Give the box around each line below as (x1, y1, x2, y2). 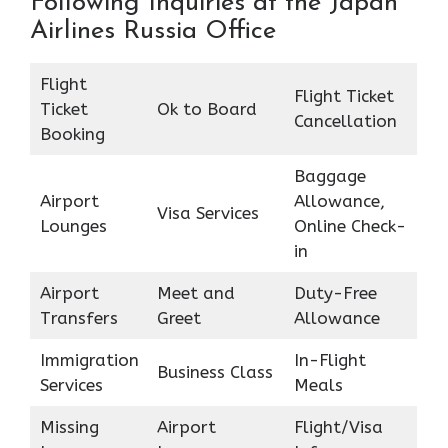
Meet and (156, 282, 235, 303)
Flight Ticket (293, 85, 394, 106)
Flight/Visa (293, 416, 383, 437)
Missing (39, 416, 99, 437)
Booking (39, 123, 105, 144)
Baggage (293, 165, 366, 186)
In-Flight (293, 349, 366, 370)
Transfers (39, 307, 118, 328)
